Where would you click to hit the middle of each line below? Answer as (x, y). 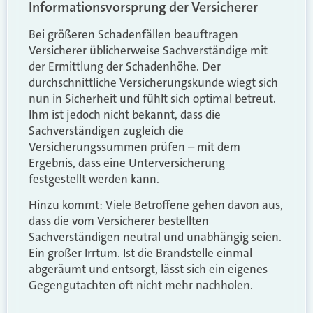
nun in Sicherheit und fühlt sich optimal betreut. (152, 99)
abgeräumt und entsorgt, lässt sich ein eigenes (148, 269)
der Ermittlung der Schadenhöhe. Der (125, 66)
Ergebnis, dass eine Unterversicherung (127, 163)
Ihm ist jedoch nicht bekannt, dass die (125, 115)
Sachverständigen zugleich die (106, 131)
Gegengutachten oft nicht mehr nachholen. (141, 285)
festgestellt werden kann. (94, 179)
